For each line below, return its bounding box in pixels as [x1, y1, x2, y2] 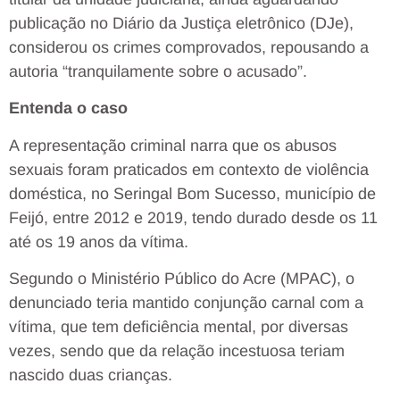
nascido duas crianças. [9, 366, 172, 385]
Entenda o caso [9, 99, 128, 118]
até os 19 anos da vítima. [9, 232, 188, 251]
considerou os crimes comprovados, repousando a [9, 37, 369, 56]
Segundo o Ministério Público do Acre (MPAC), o [9, 270, 354, 288]
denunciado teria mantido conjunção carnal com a [9, 294, 363, 312]
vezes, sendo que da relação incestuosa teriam [9, 342, 345, 361]
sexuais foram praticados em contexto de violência [9, 160, 369, 179]
